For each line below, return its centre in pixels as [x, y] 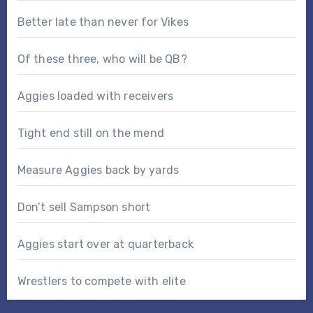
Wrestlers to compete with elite [101, 281]
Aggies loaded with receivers [95, 96]
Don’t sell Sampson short [84, 207]
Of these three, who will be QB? [102, 59]
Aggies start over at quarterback [105, 244]
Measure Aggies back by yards [98, 170]
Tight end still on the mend [90, 133]
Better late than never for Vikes [103, 22]
